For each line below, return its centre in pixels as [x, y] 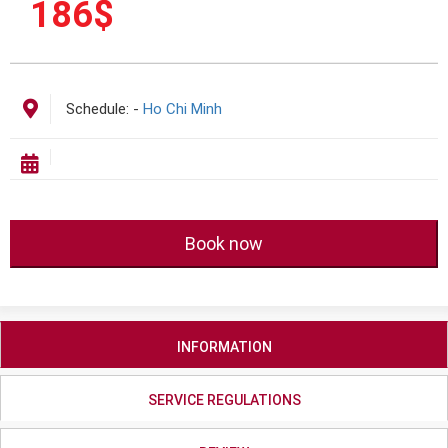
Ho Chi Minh [182, 109]
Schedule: [99, 109]
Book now [224, 243]
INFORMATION [224, 347]
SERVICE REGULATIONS [224, 400]
